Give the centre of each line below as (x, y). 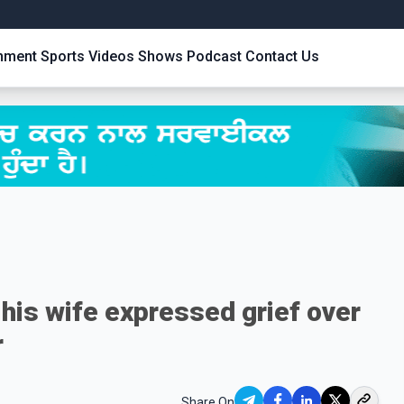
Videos (111, 56)
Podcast (214, 56)
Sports (63, 56)
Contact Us (282, 56)
